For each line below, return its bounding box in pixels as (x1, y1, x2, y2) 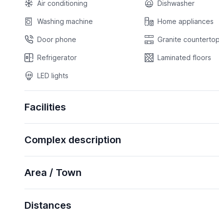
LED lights (37, 71, 68, 80)
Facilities (24, 101, 66, 113)
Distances (24, 199, 71, 212)
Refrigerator (37, 53, 77, 62)
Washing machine (37, 17, 93, 26)
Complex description (24, 134, 121, 146)
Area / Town (24, 167, 82, 179)
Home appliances (157, 17, 214, 26)
